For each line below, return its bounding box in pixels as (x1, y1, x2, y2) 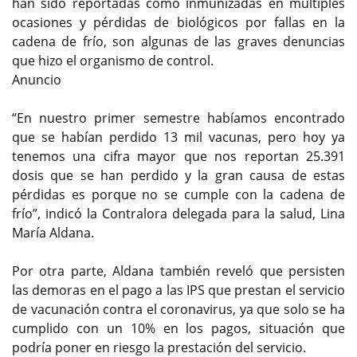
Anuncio (12, 70, 61, 88)
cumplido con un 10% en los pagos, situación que (12, 319, 345, 337)
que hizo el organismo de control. (12, 51, 217, 69)
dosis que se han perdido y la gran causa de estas (12, 166, 345, 184)
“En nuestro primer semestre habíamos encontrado (12, 108, 345, 127)
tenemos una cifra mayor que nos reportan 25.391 (12, 147, 345, 165)
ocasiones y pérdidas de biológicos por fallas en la (12, 13, 345, 31)
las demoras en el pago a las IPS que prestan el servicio (12, 280, 345, 299)
